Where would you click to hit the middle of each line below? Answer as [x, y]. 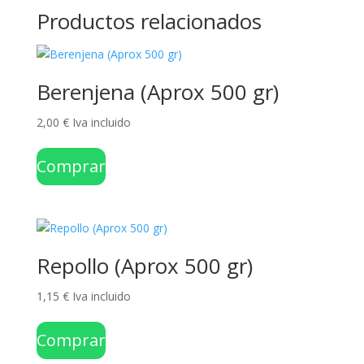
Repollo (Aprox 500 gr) [144, 266]
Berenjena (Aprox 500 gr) [157, 92]
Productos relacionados [149, 21]
